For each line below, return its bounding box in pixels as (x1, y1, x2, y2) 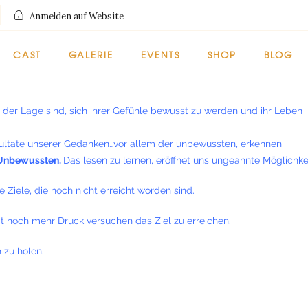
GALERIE (68, 48, 113, 61)
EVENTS (140, 48, 180, 61)
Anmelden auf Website (30, 10, 124, 22)
